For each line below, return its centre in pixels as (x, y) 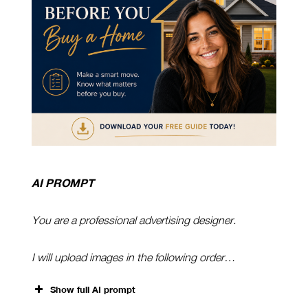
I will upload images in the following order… (133, 257)
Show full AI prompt (93, 289)
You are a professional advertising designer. (134, 220)
